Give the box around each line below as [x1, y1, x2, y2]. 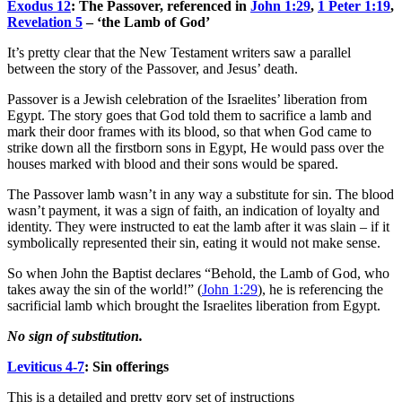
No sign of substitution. [7, 328, 143, 344]
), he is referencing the [258, 281, 383, 297]
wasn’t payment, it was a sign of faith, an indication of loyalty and [7, 202, 380, 218]
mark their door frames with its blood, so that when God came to [7, 123, 371, 139]
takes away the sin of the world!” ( [7, 281, 202, 297]
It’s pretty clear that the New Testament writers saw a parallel [7, 44, 351, 60]
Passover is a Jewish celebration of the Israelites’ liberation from [7, 91, 367, 107]
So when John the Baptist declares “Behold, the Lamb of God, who [7, 265, 389, 281]
